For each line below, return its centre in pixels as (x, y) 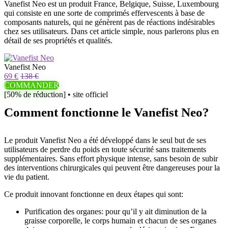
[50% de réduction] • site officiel (56, 94)
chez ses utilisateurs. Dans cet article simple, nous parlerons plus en (111, 31)
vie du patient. (27, 177)
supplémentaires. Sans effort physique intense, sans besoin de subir (111, 159)
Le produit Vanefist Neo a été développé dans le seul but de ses (105, 140)
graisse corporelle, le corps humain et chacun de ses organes (120, 221)
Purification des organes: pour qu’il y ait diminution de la (116, 211)
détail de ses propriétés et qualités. (58, 40)
